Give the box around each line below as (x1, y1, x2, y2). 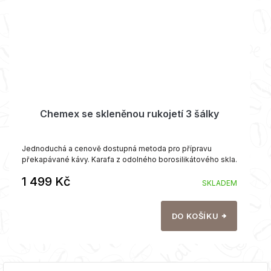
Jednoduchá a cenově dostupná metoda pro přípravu (22, 144, 212, 154)
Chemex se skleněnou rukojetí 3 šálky (40, 108, 219, 120)
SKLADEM (202, 178, 237, 188)
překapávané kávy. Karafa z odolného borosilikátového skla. (22, 155, 237, 165)
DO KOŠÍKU (171, 211, 219, 221)
